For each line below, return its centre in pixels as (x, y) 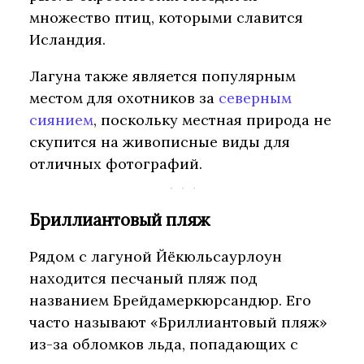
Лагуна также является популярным (162, 76)
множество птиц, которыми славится (166, 18)
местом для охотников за (124, 98)
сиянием (61, 120)
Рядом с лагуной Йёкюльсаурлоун (156, 256)
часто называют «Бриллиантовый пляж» (178, 322)
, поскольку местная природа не (212, 120)
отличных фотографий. (116, 164)
